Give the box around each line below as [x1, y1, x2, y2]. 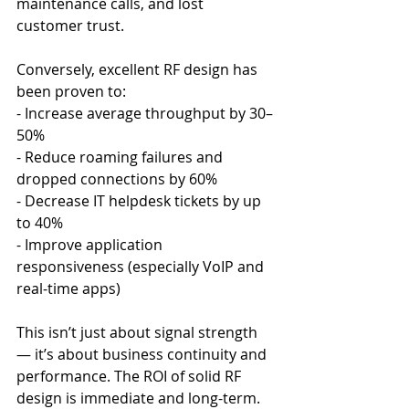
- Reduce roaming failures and [16, 146, 226, 167]
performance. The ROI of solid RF [16, 365, 245, 386]
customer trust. [16, 15, 124, 36]
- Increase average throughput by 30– [16, 102, 273, 123]
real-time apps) [16, 278, 121, 299]
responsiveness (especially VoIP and [16, 256, 267, 277]
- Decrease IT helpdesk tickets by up [16, 190, 265, 211]
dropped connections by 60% [16, 168, 217, 189]
